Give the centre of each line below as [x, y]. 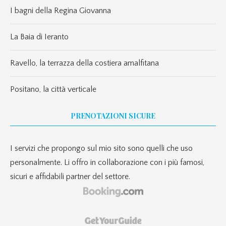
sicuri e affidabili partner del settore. [70, 176]
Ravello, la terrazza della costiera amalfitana [84, 63]
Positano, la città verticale [53, 89]
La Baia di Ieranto [39, 37]
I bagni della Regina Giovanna [61, 10]
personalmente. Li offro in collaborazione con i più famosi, [107, 162]
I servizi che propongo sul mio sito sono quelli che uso [101, 148]
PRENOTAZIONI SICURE [113, 116]
